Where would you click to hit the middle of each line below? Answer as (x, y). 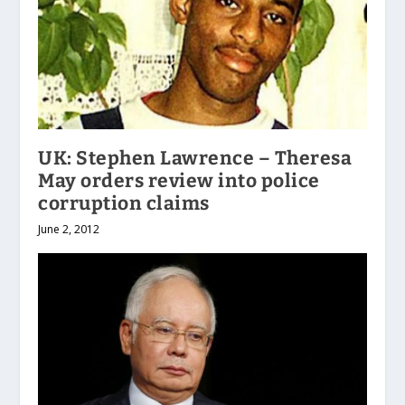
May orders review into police (179, 180)
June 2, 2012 (69, 229)
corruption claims (124, 203)
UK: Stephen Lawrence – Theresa (195, 158)
